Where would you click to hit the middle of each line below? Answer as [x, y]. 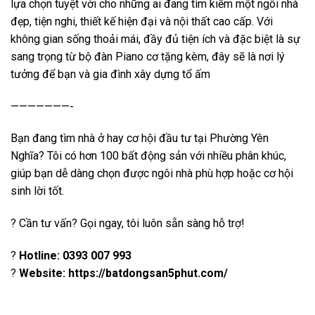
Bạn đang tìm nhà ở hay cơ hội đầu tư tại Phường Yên [140, 139]
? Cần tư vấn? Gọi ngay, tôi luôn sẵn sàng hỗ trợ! [128, 224]
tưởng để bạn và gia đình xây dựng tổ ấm [110, 74]
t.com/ [211, 273]
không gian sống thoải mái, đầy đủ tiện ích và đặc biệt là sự [155, 39]
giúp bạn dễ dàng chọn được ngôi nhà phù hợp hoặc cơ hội [152, 174]
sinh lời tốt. [37, 191]
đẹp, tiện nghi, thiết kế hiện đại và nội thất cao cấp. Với [142, 21]
